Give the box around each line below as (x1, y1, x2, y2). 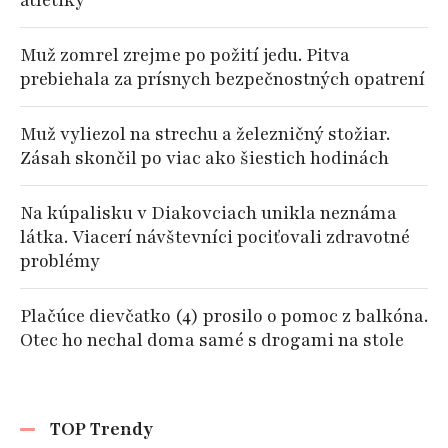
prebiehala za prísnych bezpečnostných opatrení (20, 67, 425, 91)
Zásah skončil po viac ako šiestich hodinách (20, 146, 389, 170)
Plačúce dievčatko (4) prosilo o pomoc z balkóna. (20, 304, 428, 328)
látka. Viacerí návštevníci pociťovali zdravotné (20, 225, 410, 249)
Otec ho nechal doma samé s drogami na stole (20, 328, 404, 352)
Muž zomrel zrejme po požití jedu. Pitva (20, 43, 350, 67)
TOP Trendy (50, 417, 153, 441)
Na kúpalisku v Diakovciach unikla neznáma (20, 201, 397, 225)
